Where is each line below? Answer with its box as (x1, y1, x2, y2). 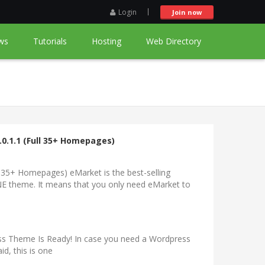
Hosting (92, 35, 121, 47)
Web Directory (146, 35, 201, 47)
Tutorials (33, 35, 67, 47)
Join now (172, 8, 202, 17)
